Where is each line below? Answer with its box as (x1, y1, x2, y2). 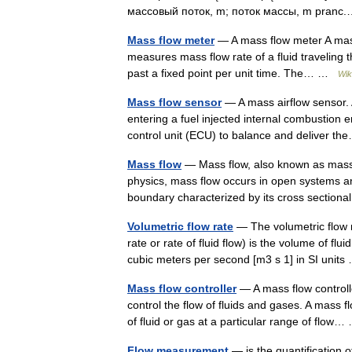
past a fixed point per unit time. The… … (127, 67, 338, 79)
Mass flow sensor (127, 96, 222, 108)
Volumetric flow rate (127, 220, 233, 233)
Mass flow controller (127, 282, 236, 295)
